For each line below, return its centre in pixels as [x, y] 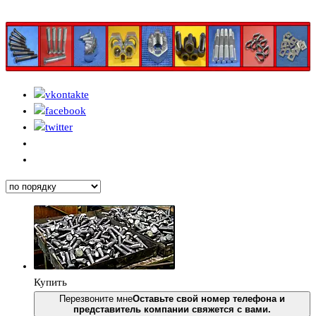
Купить [50, 282]
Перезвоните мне [96, 299]
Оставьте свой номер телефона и [209, 299]
